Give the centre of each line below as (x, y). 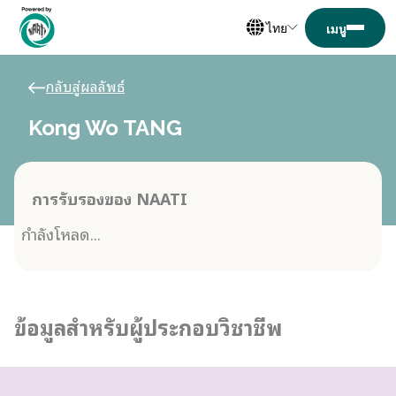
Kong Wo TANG (105, 128)
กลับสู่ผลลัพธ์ (85, 86)
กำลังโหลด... (61, 233)
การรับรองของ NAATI (110, 198)
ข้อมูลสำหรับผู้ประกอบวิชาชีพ (148, 326)
